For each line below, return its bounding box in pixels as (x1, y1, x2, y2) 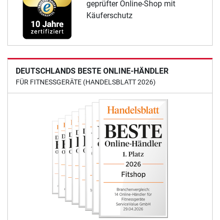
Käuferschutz (86, 10, 133, 20)
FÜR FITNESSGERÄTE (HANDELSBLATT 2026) (16, 78, 156, 86)
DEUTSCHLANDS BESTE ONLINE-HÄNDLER (16, 66, 168, 76)
